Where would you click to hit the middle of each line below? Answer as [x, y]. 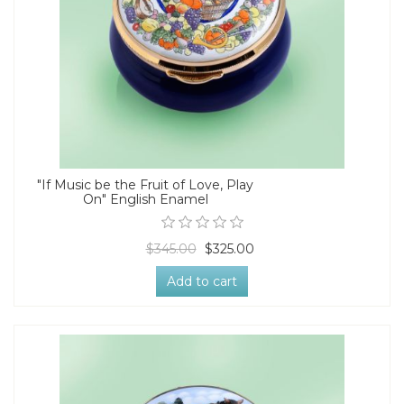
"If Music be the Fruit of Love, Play [145, 184]
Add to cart [202, 281]
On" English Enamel [145, 199]
